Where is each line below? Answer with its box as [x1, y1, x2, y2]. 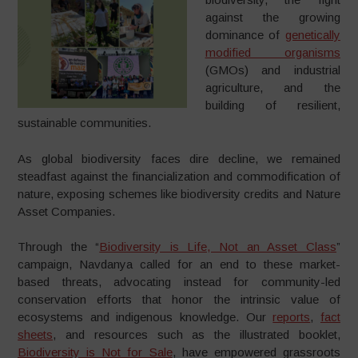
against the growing [205, 10, 340, 24]
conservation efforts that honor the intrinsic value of [18, 292, 340, 306]
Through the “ [18, 240, 100, 253]
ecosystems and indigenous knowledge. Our [18, 310, 273, 324]
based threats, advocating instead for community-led [18, 275, 340, 288]
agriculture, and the [205, 81, 340, 94]
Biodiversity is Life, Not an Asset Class [99, 240, 336, 253]
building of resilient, [205, 98, 340, 112]
